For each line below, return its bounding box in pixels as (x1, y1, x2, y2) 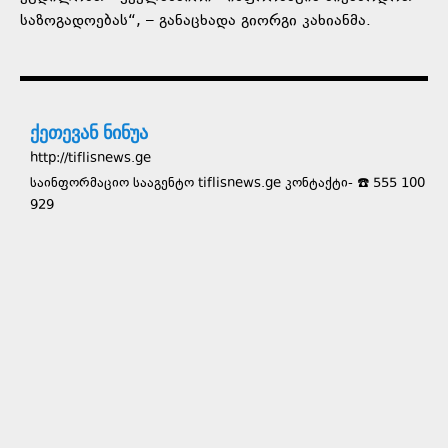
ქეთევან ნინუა (30, 119, 148, 144)
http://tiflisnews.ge (30, 148, 151, 169)
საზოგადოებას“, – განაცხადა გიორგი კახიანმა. (20, 9, 371, 33)
